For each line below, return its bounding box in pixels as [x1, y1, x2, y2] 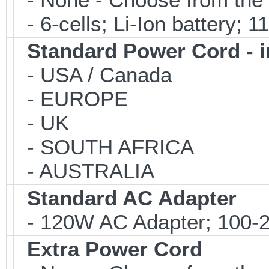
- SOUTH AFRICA [15, 135, 194, 159]
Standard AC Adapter [27, 186, 237, 210]
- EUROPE [15, 87, 128, 110]
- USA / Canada [15, 63, 172, 86]
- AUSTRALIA [15, 159, 154, 183]
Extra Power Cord [27, 237, 202, 261]
